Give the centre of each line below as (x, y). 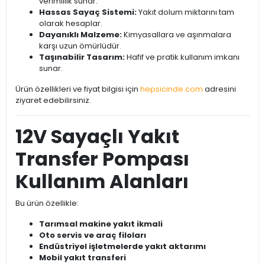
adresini (219, 89)
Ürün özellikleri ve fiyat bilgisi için (78, 89)
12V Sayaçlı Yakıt (97, 137)
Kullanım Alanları (102, 182)
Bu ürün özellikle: (47, 203)
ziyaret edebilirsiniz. (53, 101)
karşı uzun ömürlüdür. (80, 46)
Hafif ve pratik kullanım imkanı (182, 57)
